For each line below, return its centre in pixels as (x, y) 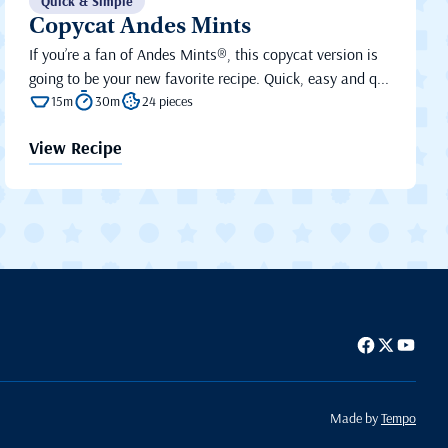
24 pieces (168, 101)
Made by (355, 418)
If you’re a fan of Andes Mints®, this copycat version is (204, 54)
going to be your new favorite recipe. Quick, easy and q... (209, 78)
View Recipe (76, 148)
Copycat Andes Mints (140, 28)
